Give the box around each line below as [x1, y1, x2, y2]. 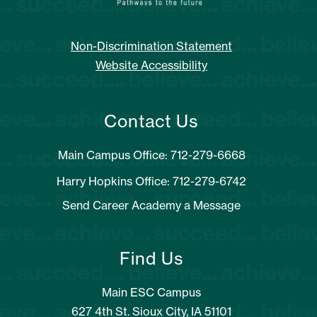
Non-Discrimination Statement [71, 39, 232, 54]
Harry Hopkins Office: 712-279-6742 [57, 174, 246, 189]
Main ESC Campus [102, 285, 201, 300]
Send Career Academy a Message [62, 198, 241, 213]
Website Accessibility [96, 58, 207, 73]
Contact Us [104, 110, 199, 132]
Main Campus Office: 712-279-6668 [57, 148, 246, 163]
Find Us [119, 248, 184, 270]
